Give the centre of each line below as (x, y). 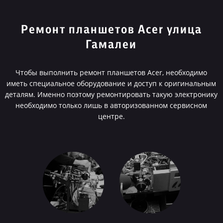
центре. (111, 116)
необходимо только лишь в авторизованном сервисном (111, 105)
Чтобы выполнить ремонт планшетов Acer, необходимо (111, 72)
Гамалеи (111, 45)
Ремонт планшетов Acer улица (111, 30)
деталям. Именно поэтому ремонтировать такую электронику (111, 94)
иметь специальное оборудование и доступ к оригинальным (111, 83)
